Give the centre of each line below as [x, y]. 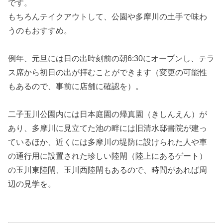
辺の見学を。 [32, 184]
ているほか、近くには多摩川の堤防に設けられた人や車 [108, 142]
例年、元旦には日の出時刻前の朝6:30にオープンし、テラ [111, 58]
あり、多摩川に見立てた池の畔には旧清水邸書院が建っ [108, 128]
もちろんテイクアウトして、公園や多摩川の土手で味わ [108, 17]
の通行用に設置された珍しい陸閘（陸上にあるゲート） [108, 156]
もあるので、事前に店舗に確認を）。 [76, 86]
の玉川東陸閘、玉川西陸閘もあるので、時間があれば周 [108, 170]
